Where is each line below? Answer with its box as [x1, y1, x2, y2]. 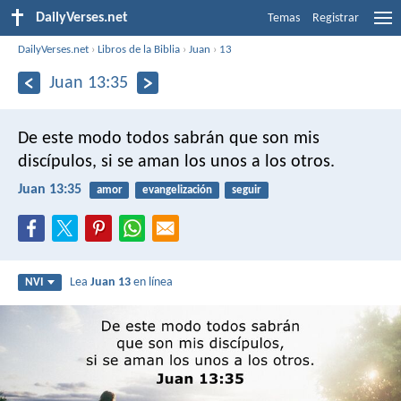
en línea [131, 276, 174, 290]
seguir [231, 183, 261, 196]
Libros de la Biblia [98, 43, 181, 55]
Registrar [312, 12, 359, 25]
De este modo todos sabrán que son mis [18, 129, 320, 148]
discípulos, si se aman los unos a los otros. [18, 152, 335, 171]
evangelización [141, 183, 212, 196]
